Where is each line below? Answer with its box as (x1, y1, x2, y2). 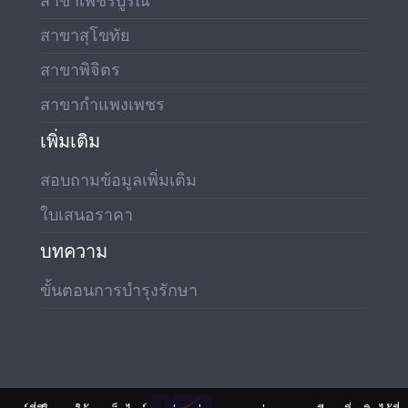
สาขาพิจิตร (40, 60, 120, 80)
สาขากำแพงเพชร (40, 95, 165, 115)
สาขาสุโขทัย (40, 25, 130, 46)
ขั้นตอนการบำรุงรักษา (40, 280, 198, 301)
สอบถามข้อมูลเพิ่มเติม (40, 170, 197, 190)
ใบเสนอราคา (40, 205, 133, 225)
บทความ (40, 240, 107, 263)
